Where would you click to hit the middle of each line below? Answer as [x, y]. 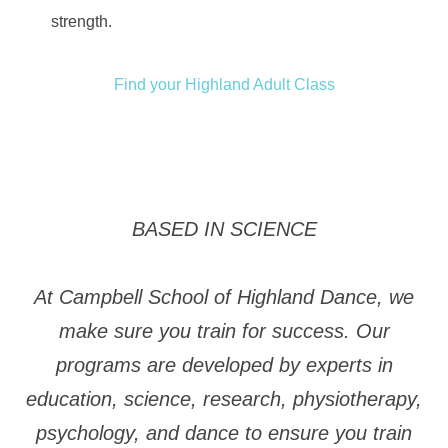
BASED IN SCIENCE [224, 228]
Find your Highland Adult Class [224, 84]
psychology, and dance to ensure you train [224, 432]
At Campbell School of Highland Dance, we [224, 296]
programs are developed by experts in [224, 364]
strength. [81, 22]
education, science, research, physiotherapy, [224, 398]
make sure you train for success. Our [224, 330]
